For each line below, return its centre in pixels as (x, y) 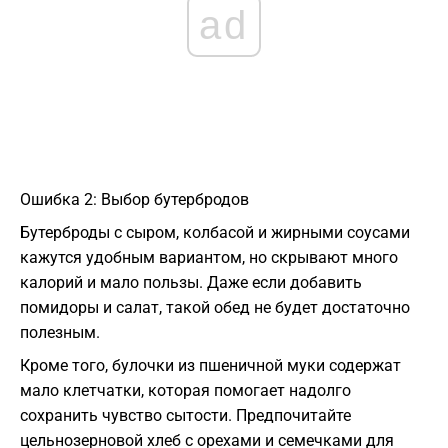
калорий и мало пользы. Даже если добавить (191, 283)
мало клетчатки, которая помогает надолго (185, 391)
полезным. (60, 333)
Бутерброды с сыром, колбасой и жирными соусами (215, 233)
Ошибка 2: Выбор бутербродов (134, 200)
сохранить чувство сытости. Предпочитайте (185, 416)
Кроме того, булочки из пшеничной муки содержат (210, 366)
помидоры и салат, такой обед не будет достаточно (215, 308)
